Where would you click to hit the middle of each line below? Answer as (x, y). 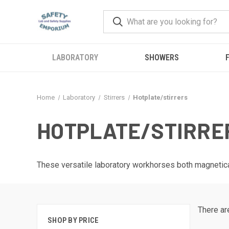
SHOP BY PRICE (73, 220)
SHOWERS (162, 58)
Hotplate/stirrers (160, 97)
